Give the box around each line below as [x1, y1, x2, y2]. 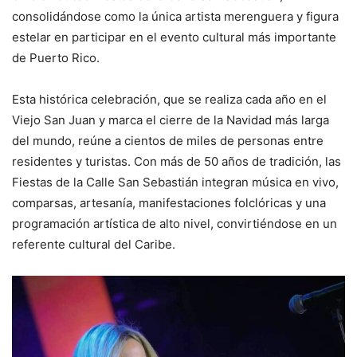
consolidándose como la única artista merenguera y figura [12, 9, 339, 25]
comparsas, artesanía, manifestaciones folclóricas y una [12, 195, 326, 211]
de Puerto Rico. [12, 50, 100, 66]
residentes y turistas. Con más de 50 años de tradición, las [12, 154, 341, 170]
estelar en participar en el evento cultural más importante [12, 29, 336, 45]
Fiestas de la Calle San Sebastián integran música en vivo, [12, 175, 339, 190]
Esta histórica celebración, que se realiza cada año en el [12, 92, 327, 108]
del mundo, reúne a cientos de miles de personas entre [12, 133, 324, 149]
